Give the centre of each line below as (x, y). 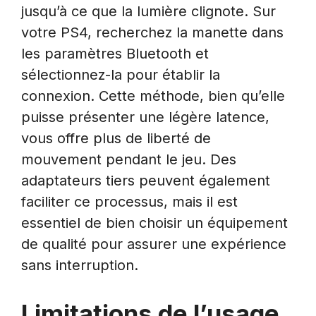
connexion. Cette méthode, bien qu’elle (153, 96)
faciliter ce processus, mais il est (129, 202)
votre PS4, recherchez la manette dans (152, 33)
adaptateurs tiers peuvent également (146, 181)
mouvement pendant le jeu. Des (129, 160)
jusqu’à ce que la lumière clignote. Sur (148, 12)
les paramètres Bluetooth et (115, 54)
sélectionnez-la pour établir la (121, 75)
